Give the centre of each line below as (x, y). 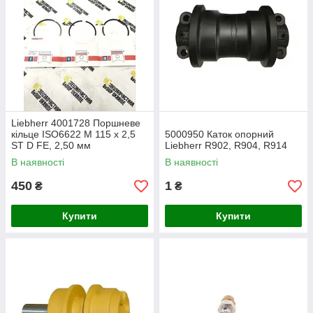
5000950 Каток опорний (219, 134)
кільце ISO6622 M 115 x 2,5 (73, 134)
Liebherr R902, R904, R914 (226, 145)
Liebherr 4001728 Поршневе (76, 123)
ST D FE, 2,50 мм (51, 145)
